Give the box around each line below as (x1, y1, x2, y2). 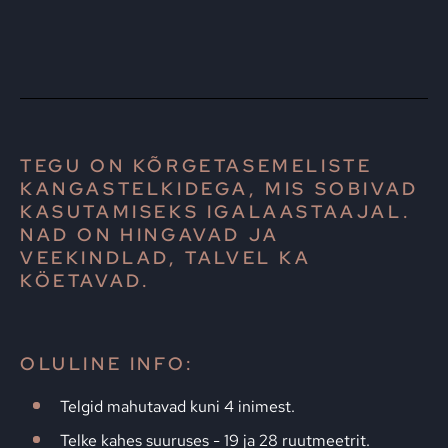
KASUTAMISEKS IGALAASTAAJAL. (20, 200, 412, 223)
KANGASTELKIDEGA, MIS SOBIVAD (20, 177, 419, 200)
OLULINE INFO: (20, 352, 195, 375)
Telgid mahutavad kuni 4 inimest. (60, 396, 295, 417)
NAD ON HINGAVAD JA (20, 223, 280, 246)
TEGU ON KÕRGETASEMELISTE (20, 154, 373, 177)
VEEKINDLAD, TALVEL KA (20, 246, 312, 269)
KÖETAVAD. (20, 269, 151, 292)
